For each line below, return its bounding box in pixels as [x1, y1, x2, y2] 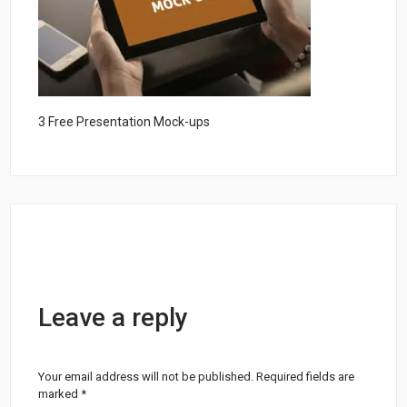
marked [38, 386, 82, 401]
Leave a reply [38, 302, 189, 333]
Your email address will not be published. [38, 369, 254, 383]
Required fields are [256, 369, 355, 383]
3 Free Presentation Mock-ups [38, 114, 211, 129]
